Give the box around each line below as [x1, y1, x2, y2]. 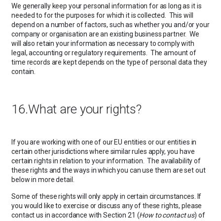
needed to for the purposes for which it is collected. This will [11, 11, 193, 20]
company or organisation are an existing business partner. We [11, 30, 199, 38]
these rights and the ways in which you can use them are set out [11, 166, 206, 174]
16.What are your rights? [11, 102, 142, 117]
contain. [11, 68, 36, 76]
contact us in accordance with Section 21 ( [11, 211, 140, 220]
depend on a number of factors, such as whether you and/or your [11, 21, 210, 29]
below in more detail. [11, 175, 74, 184]
